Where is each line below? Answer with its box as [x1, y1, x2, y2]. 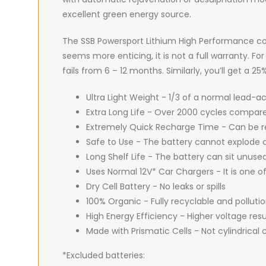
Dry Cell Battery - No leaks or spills [86, 180, 226, 192]
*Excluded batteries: [62, 249, 145, 261]
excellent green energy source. [62, 8, 191, 20]
